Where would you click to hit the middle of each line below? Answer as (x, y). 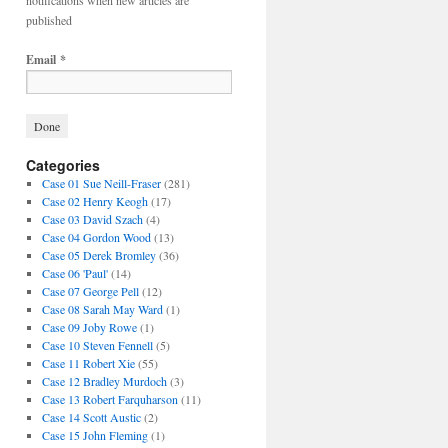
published (49, 20)
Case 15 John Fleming (94, 435)
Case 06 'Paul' (74, 273)
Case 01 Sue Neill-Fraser (101, 183)
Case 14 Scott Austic (91, 417)
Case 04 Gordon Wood (96, 237)
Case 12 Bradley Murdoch (104, 381)
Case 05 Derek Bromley (98, 255)
